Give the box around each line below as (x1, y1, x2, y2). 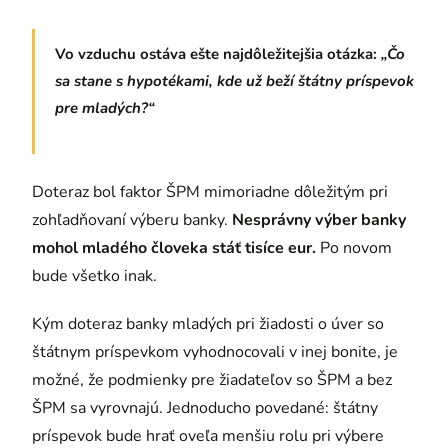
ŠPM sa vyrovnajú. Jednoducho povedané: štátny (32, 396, 378, 419)
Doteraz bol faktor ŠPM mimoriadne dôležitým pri (32, 180, 388, 203)
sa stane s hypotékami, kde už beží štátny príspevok (55, 70, 414, 91)
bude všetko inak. (32, 264, 157, 287)
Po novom (316, 236, 392, 259)
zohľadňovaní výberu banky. (32, 208, 232, 231)
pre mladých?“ (55, 97, 155, 118)
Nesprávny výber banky (232, 208, 406, 231)
